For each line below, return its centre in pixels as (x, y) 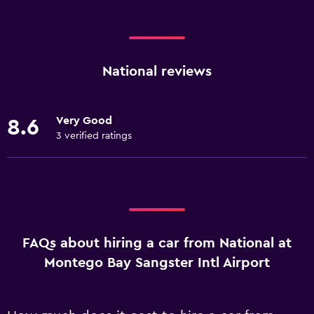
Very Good (84, 121)
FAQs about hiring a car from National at (157, 243)
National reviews (157, 71)
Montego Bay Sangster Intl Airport (157, 263)
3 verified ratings (94, 136)
